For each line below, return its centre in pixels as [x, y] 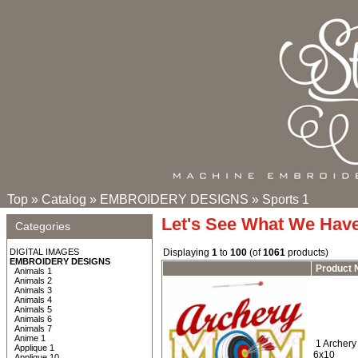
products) [307, 253]
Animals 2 [33, 280]
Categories [43, 226]
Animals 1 [33, 271]
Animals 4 [33, 300]
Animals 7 [33, 328]
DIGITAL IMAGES [44, 252]
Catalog [64, 199]
